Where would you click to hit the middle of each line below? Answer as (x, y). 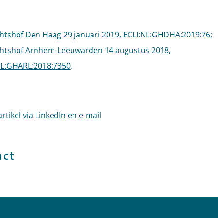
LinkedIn (50, 115)
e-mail (90, 115)
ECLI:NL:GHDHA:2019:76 (166, 35)
